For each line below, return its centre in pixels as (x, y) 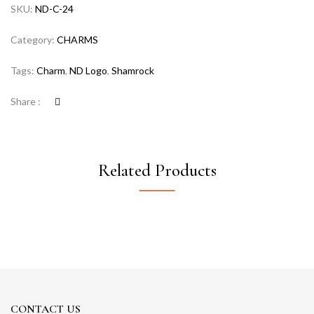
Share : (26, 101)
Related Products (157, 170)
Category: (34, 39)
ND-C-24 (54, 8)
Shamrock (133, 70)
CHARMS (77, 39)
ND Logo (88, 70)
